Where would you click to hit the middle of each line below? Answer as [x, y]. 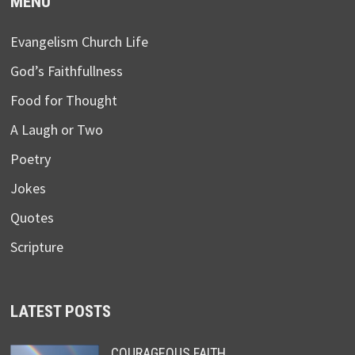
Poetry [30, 159]
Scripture [36, 247]
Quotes [32, 218]
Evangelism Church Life [79, 42]
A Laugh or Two [56, 130]
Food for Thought [63, 101]
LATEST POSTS [60, 312]
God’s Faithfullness [66, 71]
